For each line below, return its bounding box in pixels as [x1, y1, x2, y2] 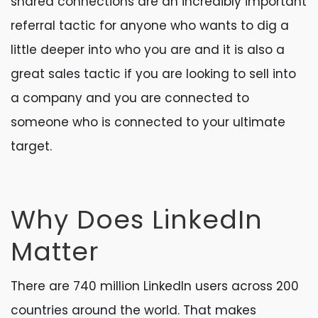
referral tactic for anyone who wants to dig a [11, 17, 289, 34]
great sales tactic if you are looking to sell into [11, 65, 296, 82]
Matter [11, 234, 99, 270]
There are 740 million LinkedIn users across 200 [11, 278, 299, 295]
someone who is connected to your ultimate [11, 114, 285, 131]
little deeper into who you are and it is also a [11, 41, 285, 58]
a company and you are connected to [11, 89, 249, 106]
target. [11, 138, 55, 155]
